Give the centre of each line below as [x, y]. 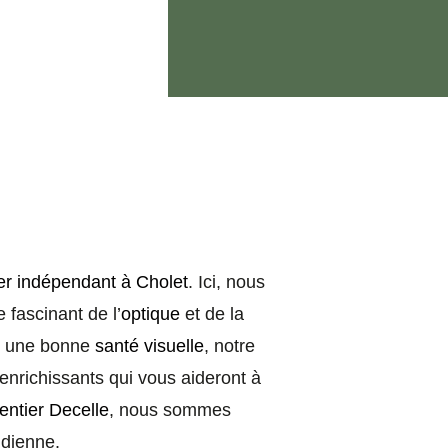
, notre [229, 346]
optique [150, 314]
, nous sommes [169, 410]
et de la [212, 314]
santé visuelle [149, 346]
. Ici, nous [226, 282]
